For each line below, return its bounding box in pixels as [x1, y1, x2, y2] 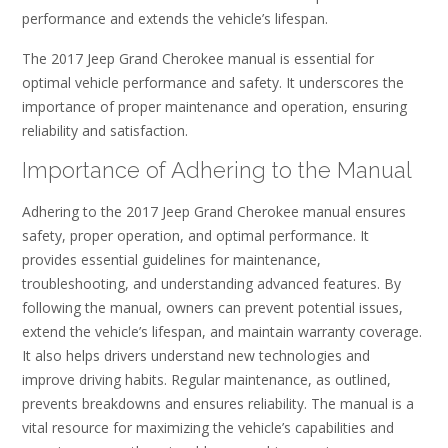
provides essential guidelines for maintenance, [22, 249, 321, 269]
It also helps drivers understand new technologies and [22, 345, 370, 365]
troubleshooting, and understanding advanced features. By [22, 273, 401, 293]
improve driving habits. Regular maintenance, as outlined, [22, 369, 391, 389]
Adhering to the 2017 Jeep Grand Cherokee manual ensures [22, 201, 406, 221]
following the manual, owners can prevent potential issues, [22, 297, 403, 317]
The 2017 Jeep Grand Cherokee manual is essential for [22, 48, 374, 68]
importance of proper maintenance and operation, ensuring [22, 96, 407, 116]
